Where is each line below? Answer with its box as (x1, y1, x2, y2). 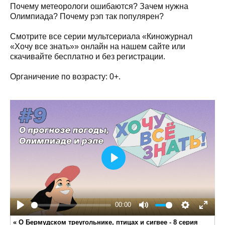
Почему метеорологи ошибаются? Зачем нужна (10, 2, 188, 11)
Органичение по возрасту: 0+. (10, 72, 121, 81)
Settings (185, 212, 214, 221)
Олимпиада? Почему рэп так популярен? (10, 12, 164, 21)
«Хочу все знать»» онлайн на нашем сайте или (10, 42, 185, 51)
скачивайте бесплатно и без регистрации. (10, 52, 165, 61)
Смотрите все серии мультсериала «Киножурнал (10, 32, 192, 41)
